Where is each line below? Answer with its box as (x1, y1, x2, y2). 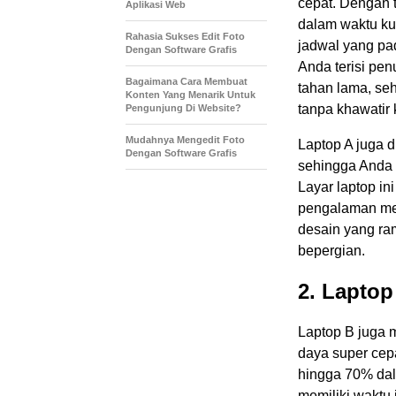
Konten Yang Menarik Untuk (126, 88, 255, 100)
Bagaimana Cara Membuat (126, 75, 247, 87)
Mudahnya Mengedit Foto (126, 133, 245, 145)
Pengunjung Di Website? (126, 102, 241, 113)
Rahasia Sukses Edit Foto (126, 30, 245, 42)
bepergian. (298, 242, 365, 258)
